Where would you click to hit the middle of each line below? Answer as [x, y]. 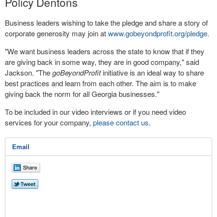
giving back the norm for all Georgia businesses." [83, 93]
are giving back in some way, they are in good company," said [102, 62]
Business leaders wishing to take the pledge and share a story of [106, 22]
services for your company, [49, 122]
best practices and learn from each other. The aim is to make [101, 83]
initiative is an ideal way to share [152, 72]
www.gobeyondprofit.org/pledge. [159, 33]
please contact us [121, 122]
